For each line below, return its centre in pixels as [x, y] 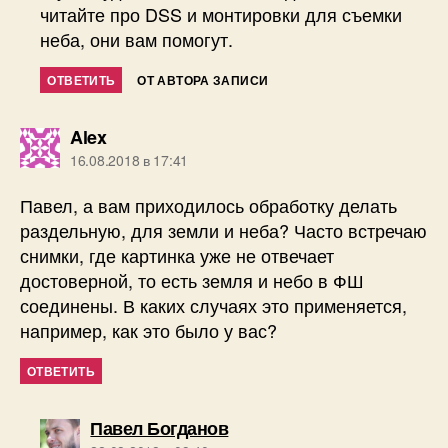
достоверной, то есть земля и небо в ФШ [192, 280]
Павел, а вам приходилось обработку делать [208, 205]
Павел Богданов [159, 428]
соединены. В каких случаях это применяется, [213, 305]
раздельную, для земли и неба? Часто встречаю [223, 230]
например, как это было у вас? [148, 330]
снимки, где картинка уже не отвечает [177, 255]
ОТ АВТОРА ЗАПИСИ [203, 80]
